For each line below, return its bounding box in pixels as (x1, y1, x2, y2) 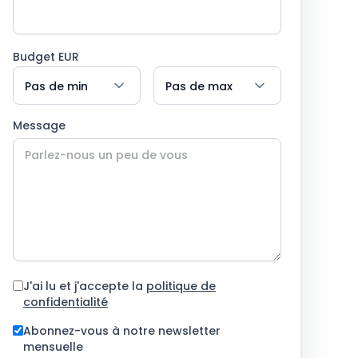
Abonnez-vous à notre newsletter (23, 323, 221, 340)
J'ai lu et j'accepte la (23, 278, 146, 295)
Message (13, 117, 66, 134)
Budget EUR (13, 49, 79, 66)
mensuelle (23, 339, 83, 356)
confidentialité (23, 294, 108, 311)
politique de (146, 278, 216, 295)
